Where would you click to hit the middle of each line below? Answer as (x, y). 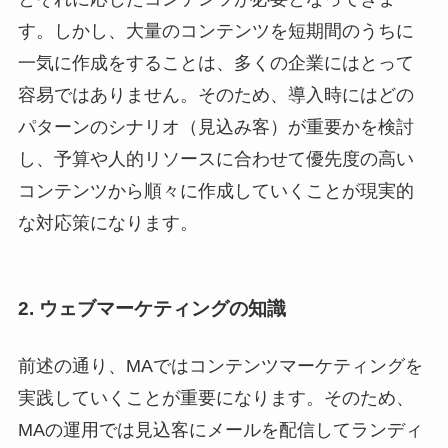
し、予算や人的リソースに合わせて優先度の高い (215, 159)
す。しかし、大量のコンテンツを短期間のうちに (215, 31)
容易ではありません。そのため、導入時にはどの (215, 95)
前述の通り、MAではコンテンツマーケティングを (220, 365)
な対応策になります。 (107, 223)
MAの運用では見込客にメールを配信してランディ (220, 429)
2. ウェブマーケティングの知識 (151, 308)
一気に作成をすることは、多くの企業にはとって (215, 63)
